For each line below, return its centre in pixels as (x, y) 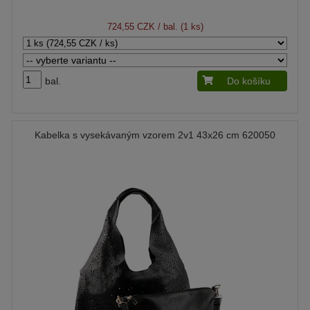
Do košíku (249, 81)
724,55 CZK (131, 26)
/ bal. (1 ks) (179, 26)
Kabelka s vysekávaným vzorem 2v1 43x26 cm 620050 (155, 135)
